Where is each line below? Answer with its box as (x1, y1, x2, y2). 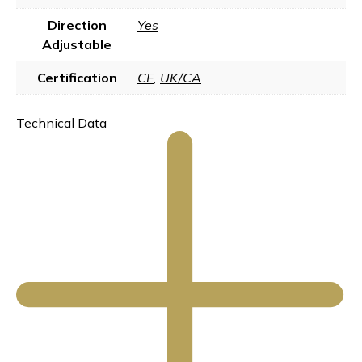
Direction (47, 17, 107, 33)
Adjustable (42, 36, 112, 53)
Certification (36, 69, 117, 86)
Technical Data (16, 114, 107, 131)
